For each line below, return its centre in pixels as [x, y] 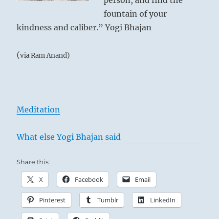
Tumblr [108, 200]
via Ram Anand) [45, 56]
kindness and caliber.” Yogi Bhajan [84, 28]
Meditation [39, 110]
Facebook [89, 180]
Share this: [33, 162]
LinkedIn [163, 200]
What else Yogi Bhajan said [69, 137]
